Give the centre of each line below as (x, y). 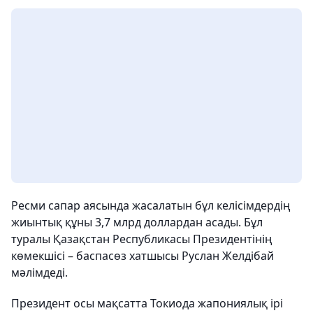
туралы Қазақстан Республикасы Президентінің (142, 239)
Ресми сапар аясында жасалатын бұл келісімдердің (151, 205)
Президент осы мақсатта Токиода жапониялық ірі (147, 303)
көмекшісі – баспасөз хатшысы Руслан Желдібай (143, 256)
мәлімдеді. (39, 272)
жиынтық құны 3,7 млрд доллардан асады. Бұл (137, 222)
